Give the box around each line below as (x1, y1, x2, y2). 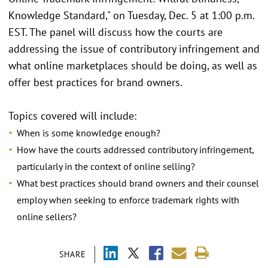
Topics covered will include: (8, 108, 136, 123)
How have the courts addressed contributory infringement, (17, 143, 254, 156)
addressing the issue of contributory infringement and (8, 41, 260, 56)
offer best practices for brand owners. (8, 75, 182, 89)
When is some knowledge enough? (17, 126, 160, 139)
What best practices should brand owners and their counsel (17, 176, 259, 189)
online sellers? (17, 210, 77, 223)
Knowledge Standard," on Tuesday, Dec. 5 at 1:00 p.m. (8, 8, 254, 22)
